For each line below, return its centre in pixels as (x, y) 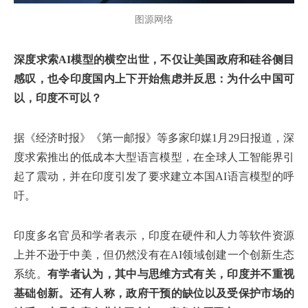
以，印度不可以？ (58, 98)
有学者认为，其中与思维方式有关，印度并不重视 (171, 274)
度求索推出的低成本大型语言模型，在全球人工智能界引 (154, 157)
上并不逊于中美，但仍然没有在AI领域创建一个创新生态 (154, 255)
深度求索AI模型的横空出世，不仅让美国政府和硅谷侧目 (154, 59)
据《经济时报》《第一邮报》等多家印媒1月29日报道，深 (154, 138)
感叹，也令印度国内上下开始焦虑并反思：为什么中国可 (154, 79)
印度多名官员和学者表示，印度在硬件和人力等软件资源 (154, 235)
